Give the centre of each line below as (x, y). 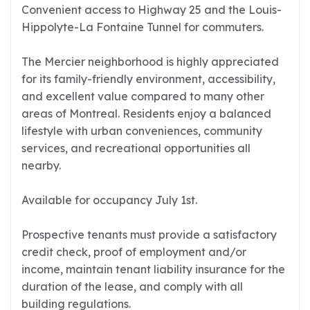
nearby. (41, 165)
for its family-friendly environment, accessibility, (148, 79)
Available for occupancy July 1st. (109, 200)
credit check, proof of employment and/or (134, 252)
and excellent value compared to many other (143, 96)
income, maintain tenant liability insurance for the (153, 269)
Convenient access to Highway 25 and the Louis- (152, 10)
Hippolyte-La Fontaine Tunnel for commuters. (143, 27)
